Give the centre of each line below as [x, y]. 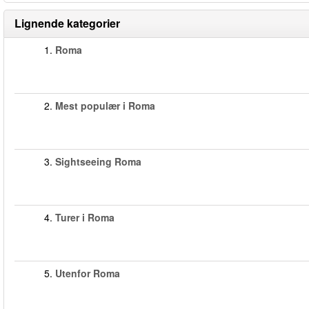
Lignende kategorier [67, 23]
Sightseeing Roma [98, 161]
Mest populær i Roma [105, 106]
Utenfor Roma [88, 273]
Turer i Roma [85, 217]
